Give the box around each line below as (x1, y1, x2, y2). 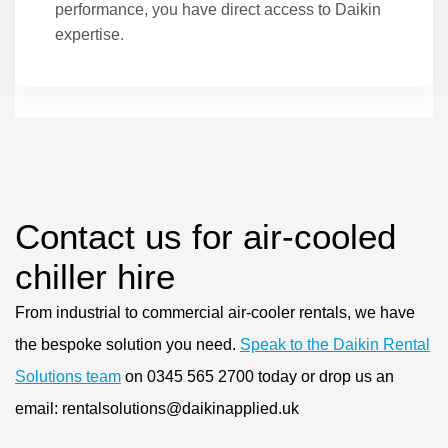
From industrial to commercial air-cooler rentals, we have (15, 303, 415, 321)
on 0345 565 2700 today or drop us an (121, 367, 394, 385)
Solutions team (15, 367, 121, 385)
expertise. (55, 25, 124, 43)
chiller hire (15, 256, 175, 296)
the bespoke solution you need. (15, 335, 240, 353)
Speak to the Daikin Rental (240, 335, 430, 353)
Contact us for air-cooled (15, 216, 396, 256)
